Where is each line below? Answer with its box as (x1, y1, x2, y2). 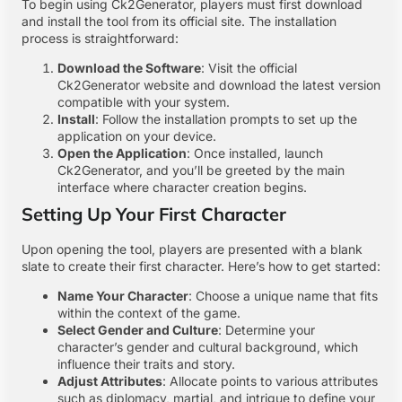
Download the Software (57, 60, 201, 76)
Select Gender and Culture (57, 322, 218, 338)
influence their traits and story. (57, 356, 235, 372)
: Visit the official (201, 60, 297, 76)
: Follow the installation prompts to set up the (95, 111, 357, 127)
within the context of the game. (57, 305, 240, 321)
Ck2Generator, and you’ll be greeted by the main (57, 162, 345, 179)
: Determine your (218, 322, 315, 338)
